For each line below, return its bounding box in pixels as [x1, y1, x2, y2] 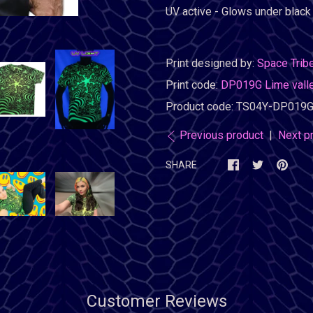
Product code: [165, 100, 236, 113]
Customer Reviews [86, 291, 227, 312]
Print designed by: [165, 57, 257, 70]
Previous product [176, 129, 266, 142]
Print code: [165, 78, 221, 92]
